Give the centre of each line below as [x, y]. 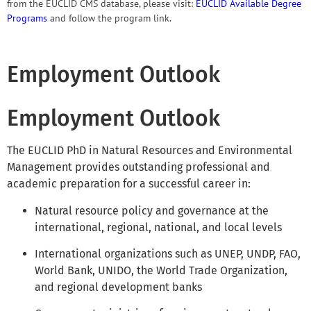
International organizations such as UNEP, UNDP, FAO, [168, 253]
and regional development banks [118, 287]
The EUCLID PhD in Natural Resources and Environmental [150, 151]
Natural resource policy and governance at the [152, 210]
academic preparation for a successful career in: [129, 184]
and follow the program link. [109, 18]
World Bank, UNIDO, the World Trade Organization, [161, 270]
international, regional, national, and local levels [158, 227]
